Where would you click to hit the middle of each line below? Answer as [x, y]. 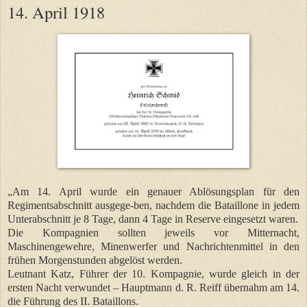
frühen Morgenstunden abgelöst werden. [95, 260]
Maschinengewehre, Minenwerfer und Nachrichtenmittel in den [153, 246]
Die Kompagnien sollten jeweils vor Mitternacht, [153, 232]
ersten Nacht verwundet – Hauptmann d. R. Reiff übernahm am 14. [153, 287]
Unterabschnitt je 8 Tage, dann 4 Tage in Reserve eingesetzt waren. [153, 219]
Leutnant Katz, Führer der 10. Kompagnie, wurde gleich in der [153, 273]
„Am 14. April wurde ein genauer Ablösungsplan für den [153, 191]
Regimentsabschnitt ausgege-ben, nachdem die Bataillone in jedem [153, 205]
